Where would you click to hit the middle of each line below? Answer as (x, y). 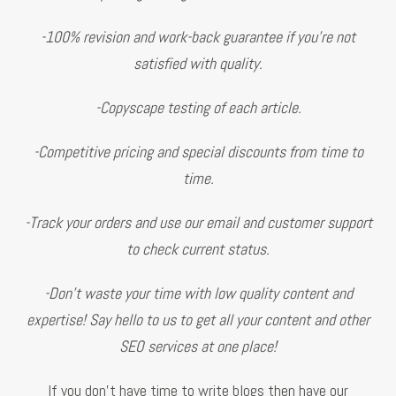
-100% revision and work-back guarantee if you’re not (198, 36)
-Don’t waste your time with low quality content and (198, 293)
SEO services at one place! (198, 346)
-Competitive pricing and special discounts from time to (198, 151)
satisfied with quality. (198, 63)
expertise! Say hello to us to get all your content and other (198, 319)
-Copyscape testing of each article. (198, 107)
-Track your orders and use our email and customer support (198, 222)
